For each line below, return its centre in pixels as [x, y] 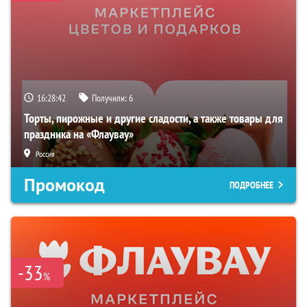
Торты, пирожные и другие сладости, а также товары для [153, 119]
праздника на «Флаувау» [79, 134]
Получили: [110, 98]
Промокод [64, 185]
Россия [45, 154]
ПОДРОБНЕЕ [251, 185]
